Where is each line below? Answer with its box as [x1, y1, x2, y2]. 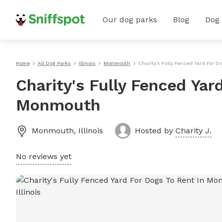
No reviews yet [16, 152, 71, 161]
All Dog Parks [38, 60, 71, 66]
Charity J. [175, 126, 212, 135]
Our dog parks [103, 15, 157, 24]
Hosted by [135, 126, 175, 135]
